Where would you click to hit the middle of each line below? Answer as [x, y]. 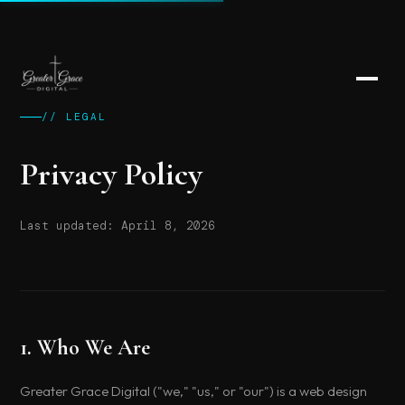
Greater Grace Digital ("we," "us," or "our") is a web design [194, 391]
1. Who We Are [85, 348]
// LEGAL [75, 117]
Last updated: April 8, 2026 [118, 226]
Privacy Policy [112, 174]
